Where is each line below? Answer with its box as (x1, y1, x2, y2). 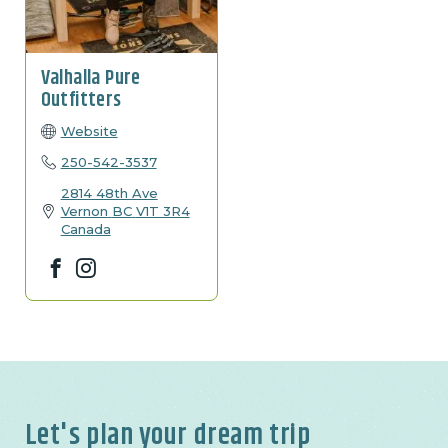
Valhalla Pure (40, 63, 141, 95)
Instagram (70, 251, 151, 271)
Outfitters (40, 85, 122, 117)
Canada (60, 221, 111, 238)
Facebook (40, 251, 120, 271)
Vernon (60, 203, 108, 220)
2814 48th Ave (60, 185, 158, 202)
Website (60, 123, 118, 140)
